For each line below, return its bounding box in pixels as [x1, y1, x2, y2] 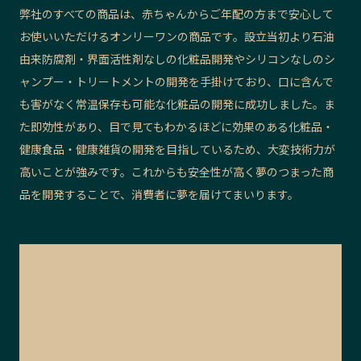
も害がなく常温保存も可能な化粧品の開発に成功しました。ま [19, 95, 335, 112]
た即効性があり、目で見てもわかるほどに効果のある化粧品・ [19, 118, 334, 135]
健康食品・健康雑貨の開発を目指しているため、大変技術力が [19, 140, 335, 157]
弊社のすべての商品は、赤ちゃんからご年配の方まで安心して [19, 5, 334, 22]
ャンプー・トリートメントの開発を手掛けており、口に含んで [19, 73, 334, 89]
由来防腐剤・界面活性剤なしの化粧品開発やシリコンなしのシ [19, 50, 335, 67]
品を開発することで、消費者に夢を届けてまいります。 [19, 185, 299, 202]
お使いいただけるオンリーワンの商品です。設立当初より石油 [19, 27, 334, 44]
